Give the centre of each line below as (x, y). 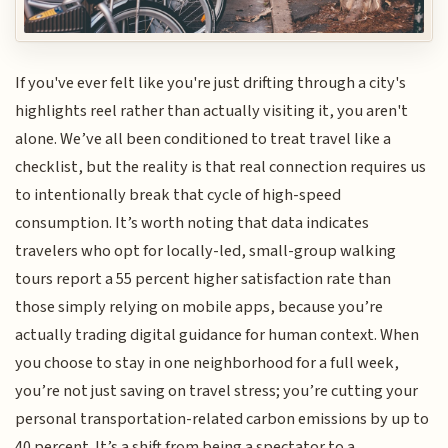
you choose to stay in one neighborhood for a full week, (207, 363)
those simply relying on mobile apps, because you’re (199, 307)
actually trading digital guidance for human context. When (217, 335)
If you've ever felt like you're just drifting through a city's (211, 83)
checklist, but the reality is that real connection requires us (221, 167)
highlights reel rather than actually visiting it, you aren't (212, 111)
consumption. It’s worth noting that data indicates (192, 223)
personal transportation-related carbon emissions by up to (222, 419)
